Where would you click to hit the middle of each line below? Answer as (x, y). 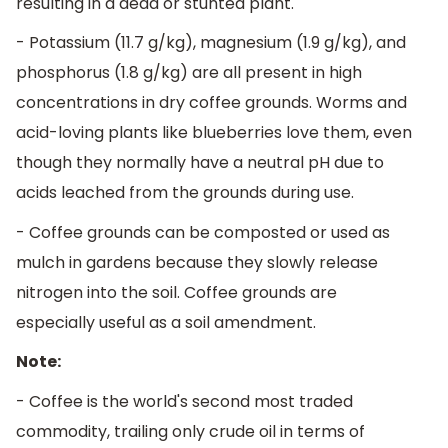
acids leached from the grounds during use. (185, 193)
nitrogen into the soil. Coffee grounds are (176, 292)
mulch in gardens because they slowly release (197, 262)
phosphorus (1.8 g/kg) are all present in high (189, 73)
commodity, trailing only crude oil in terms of (190, 432)
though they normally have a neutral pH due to (200, 163)
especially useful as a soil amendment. (166, 322)
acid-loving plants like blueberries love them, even (214, 133)
